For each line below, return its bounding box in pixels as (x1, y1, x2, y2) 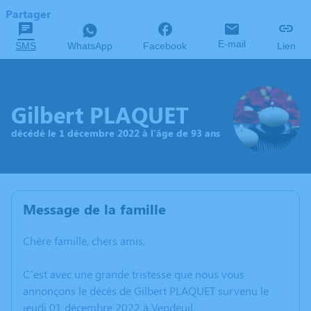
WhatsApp (67, 40, 112, 51)
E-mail (218, 38, 246, 49)
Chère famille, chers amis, (23, 233, 145, 249)
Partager (6, 6, 51, 21)
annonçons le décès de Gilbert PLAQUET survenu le (23, 283, 269, 299)
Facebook (143, 40, 187, 51)
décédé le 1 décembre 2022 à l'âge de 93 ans (11, 126, 220, 140)
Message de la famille (23, 199, 166, 219)
